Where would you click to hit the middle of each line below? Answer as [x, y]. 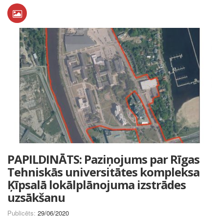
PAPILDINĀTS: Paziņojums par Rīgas [103, 159]
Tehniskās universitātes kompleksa [103, 172]
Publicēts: [22, 213]
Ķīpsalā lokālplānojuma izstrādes [97, 184]
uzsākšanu [36, 197]
